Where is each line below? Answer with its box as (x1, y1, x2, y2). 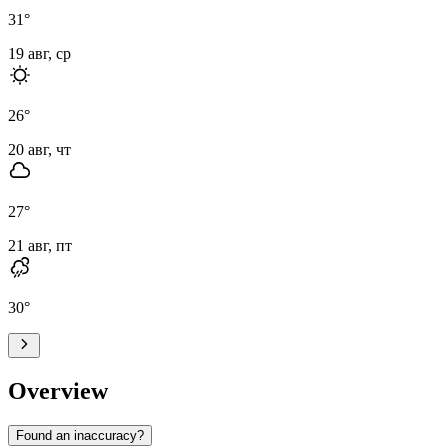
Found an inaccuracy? (16, 427, 144, 443)
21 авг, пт (8, 236, 72, 254)
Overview (8, 377, 108, 404)
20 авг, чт (8, 140, 71, 158)
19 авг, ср (8, 44, 71, 62)
